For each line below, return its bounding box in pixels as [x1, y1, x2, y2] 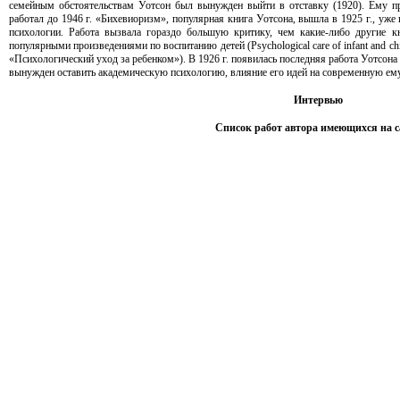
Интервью [293, 93, 343, 106]
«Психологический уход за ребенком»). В [9, 53, 198, 65]
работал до [9, 12, 62, 25]
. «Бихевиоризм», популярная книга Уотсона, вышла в [89, 12, 341, 25]
